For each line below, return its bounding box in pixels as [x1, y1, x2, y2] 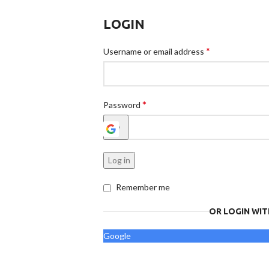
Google [103, 231, 131, 241]
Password [103, 100, 142, 110]
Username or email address [103, 46, 206, 56]
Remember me [116, 182, 170, 192]
